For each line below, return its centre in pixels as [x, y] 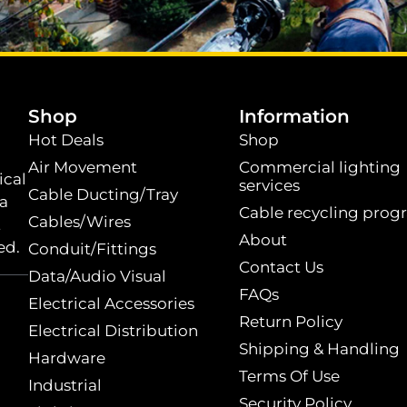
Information [294, 117]
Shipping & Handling [319, 349]
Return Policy [290, 322]
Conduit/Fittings [93, 249]
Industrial [65, 386]
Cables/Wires [80, 222]
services [269, 186]
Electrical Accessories [112, 304]
